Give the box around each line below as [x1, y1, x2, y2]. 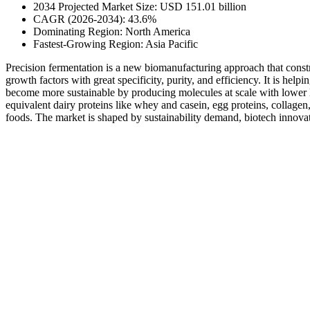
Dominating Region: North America [33, 25, 190, 37]
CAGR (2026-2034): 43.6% [33, 12, 156, 25]
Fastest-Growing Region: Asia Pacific [33, 37, 198, 50]
